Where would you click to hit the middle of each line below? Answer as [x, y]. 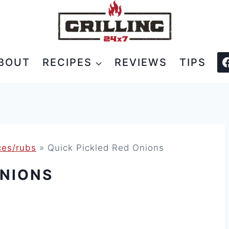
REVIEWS [141, 63]
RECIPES [67, 63]
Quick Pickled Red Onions [106, 148]
